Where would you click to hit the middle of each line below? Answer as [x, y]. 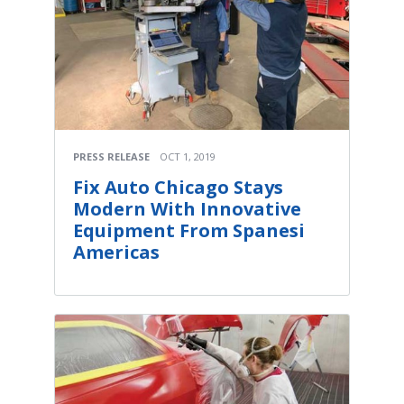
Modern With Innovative [187, 209]
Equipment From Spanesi [189, 231]
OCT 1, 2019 [188, 157]
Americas [116, 252]
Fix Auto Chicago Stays [178, 188]
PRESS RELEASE [111, 157]
